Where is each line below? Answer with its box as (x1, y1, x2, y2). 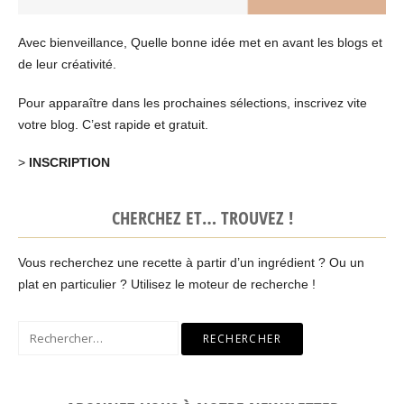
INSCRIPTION (29, 155, 110, 170)
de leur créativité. (18, 56, 116, 71)
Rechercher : (17, 321, 86, 338)
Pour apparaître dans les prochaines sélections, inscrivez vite (18, 95, 367, 110)
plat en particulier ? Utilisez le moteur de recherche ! (18, 277, 316, 292)
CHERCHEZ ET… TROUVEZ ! (111, 206, 293, 231)
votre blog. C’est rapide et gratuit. (18, 116, 208, 132)
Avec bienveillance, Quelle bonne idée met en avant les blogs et (18, 34, 382, 50)
